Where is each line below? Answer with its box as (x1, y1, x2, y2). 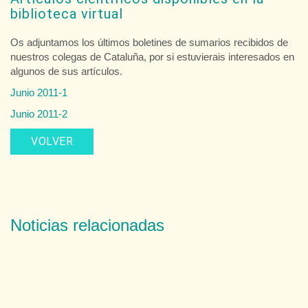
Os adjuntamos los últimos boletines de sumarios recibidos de (10, 36, 288, 48)
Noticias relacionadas (10, 215, 164, 234)
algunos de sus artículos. (10, 65, 122, 77)
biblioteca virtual (10, 5, 123, 22)
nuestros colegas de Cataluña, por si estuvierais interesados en (10, 50, 294, 63)
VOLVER (31, 134, 73, 148)
